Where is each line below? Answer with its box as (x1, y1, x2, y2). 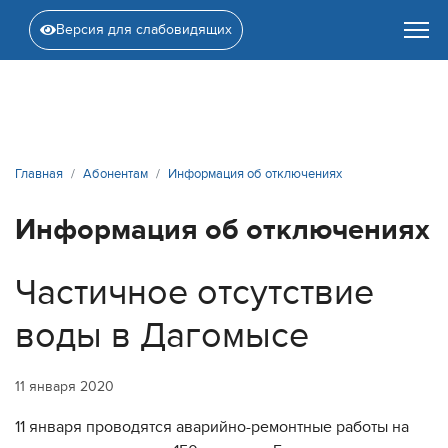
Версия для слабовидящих (55, 21, 232, 38)
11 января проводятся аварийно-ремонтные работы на (15, 417, 409, 437)
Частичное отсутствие (15, 271, 374, 314)
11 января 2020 (15, 378, 114, 395)
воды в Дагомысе (15, 314, 309, 357)
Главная (15, 166, 63, 182)
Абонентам (83, 166, 148, 182)
